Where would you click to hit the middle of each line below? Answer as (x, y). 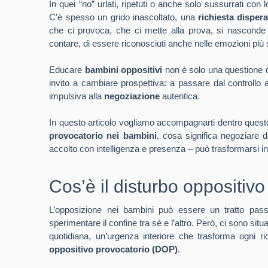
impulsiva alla (77, 96)
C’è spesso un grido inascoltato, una (124, 17)
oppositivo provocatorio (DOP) (114, 249)
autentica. (180, 96)
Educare (67, 70)
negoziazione (132, 96)
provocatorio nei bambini (103, 135)
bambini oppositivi (124, 70)
